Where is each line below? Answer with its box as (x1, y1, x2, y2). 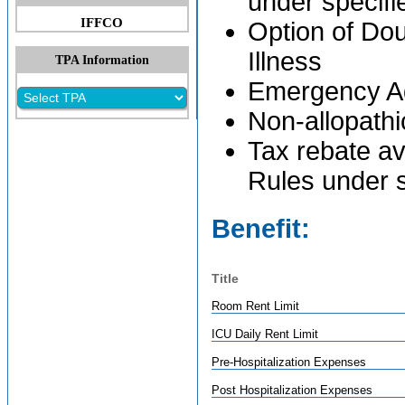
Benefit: (212, 214, 310, 243)
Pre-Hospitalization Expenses (212, 355, 366, 369)
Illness (248, 47, 322, 76)
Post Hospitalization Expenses (212, 383, 372, 397)
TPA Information (55, 52, 150, 67)
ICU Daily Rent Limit (212, 327, 318, 341)
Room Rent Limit (212, 299, 299, 313)
